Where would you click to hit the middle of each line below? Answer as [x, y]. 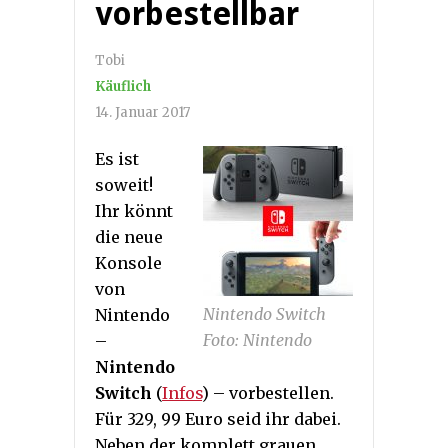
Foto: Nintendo [257, 340]
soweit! [124, 185]
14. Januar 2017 [142, 113]
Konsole [128, 263]
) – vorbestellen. [268, 393]
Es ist [117, 159]
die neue [129, 237]
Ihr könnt [134, 211]
